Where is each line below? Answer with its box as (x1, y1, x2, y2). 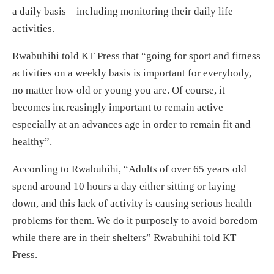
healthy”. (12, 136, 52, 148)
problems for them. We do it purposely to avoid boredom (12, 215, 257, 227)
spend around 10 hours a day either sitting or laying (12, 180, 236, 193)
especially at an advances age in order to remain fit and (12, 119, 251, 131)
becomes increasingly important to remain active (12, 102, 223, 114)
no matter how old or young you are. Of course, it (12, 84, 225, 97)
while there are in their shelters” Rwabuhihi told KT (12, 232, 236, 244)
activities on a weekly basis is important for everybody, (12, 67, 251, 80)
